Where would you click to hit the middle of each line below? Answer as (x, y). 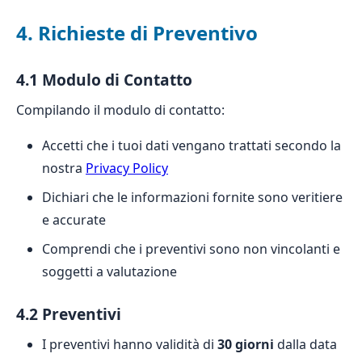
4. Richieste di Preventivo (137, 33)
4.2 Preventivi (69, 314)
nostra (64, 168)
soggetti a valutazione (109, 271)
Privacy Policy (127, 168)
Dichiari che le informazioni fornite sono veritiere (192, 197)
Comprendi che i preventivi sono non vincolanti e (191, 249)
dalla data (305, 344)
